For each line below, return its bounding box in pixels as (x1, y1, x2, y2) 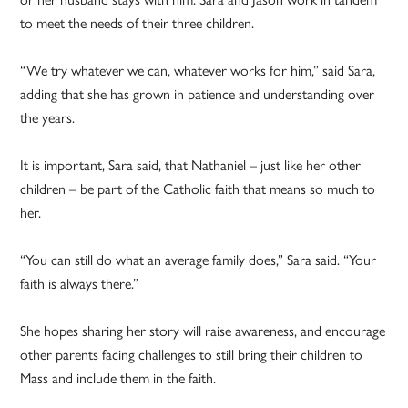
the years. (20, 109, 76, 127)
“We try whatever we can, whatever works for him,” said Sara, (20, 62, 376, 80)
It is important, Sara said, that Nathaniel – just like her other (20, 157, 362, 175)
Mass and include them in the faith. (20, 370, 217, 388)
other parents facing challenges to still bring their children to (20, 346, 363, 364)
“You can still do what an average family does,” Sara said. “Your (20, 251, 377, 270)
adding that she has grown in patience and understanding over (20, 86, 375, 104)
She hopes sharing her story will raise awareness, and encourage (20, 322, 386, 341)
